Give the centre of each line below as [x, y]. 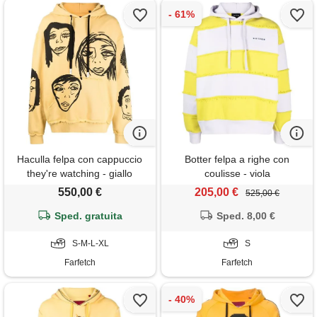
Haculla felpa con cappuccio [80, 160]
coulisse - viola [237, 174]
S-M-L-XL [90, 244]
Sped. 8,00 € [246, 216]
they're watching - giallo [80, 174]
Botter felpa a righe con [237, 160]
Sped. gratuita [89, 216]
